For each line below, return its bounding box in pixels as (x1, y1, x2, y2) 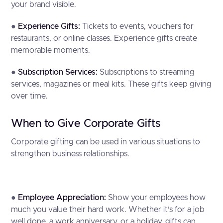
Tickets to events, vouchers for (82, 22, 194, 30)
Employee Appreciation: (18, 194, 107, 202)
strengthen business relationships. (11, 150, 130, 158)
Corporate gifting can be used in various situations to (11, 138, 201, 146)
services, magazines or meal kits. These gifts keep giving (11, 80, 212, 88)
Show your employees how (106, 194, 206, 202)
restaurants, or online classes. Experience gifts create (11, 34, 198, 42)
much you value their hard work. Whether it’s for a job (11, 206, 205, 214)
